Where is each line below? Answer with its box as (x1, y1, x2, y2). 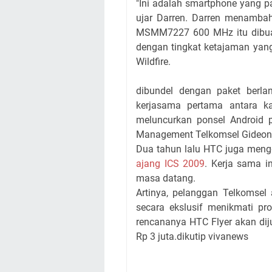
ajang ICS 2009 (136, 157, 205, 169)
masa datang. (136, 172, 198, 184)
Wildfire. (136, 55, 171, 67)
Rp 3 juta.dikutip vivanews (136, 230, 248, 242)
